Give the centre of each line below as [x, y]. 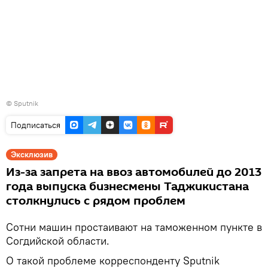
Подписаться [36, 125]
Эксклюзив [32, 154]
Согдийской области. [58, 240]
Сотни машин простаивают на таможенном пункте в [134, 227]
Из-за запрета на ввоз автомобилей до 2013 [134, 172]
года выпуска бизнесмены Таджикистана [127, 186]
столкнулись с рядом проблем [96, 201]
